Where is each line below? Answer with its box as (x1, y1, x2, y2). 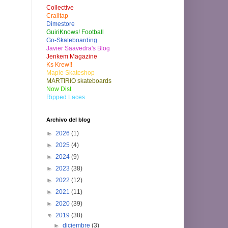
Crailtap (46, 12, 68, 19)
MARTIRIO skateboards (46, 77, 111, 84)
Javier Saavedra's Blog (46, 44, 110, 52)
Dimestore (46, 20, 75, 27)
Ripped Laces (46, 93, 85, 101)
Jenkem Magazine (46, 52, 97, 60)
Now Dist (46, 85, 71, 93)
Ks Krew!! (46, 61, 72, 68)
